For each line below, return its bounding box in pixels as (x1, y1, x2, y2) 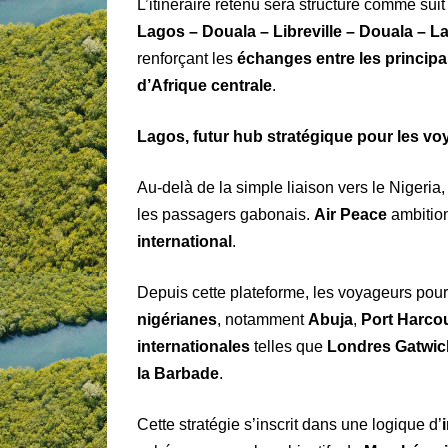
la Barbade (137, 365, 219, 383)
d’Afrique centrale (137, 77, 272, 95)
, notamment (217, 311, 308, 329)
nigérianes (137, 311, 217, 329)
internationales (137, 338, 250, 356)
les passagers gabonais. (137, 206, 314, 224)
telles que (250, 338, 327, 356)
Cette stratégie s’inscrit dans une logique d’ (137, 416, 442, 434)
